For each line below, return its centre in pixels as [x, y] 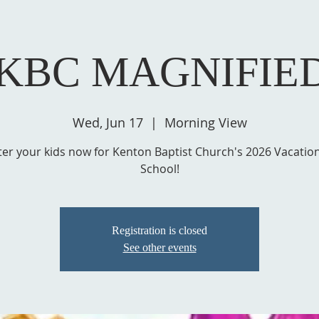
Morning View [205, 122]
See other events [159, 247]
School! [159, 169]
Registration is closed [159, 230]
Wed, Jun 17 [108, 122]
